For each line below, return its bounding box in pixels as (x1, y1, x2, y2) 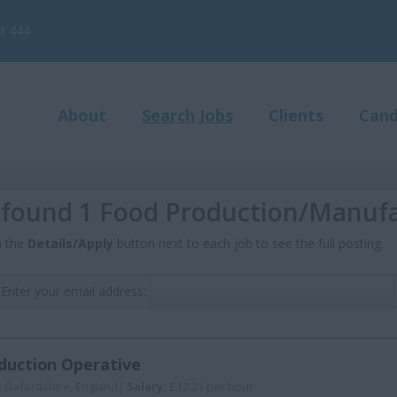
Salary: (127, 378, 169, 394)
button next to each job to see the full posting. (113, 235, 384, 252)
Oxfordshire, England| (4, 378, 127, 394)
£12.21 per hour (169, 378, 253, 394)
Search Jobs (142, 105, 233, 126)
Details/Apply (27, 235, 113, 252)
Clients (269, 105, 323, 126)
